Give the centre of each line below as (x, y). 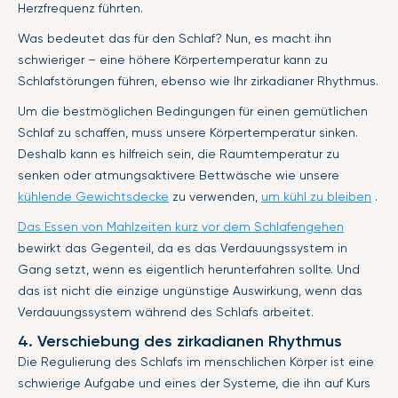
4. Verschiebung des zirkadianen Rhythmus (180, 341)
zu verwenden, (215, 196)
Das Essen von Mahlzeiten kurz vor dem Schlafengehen (181, 226)
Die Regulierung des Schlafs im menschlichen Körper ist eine (196, 361)
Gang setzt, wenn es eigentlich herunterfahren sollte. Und (189, 269)
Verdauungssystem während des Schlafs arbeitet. (166, 311)
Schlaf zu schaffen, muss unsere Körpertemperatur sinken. (188, 132)
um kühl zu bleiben (316, 196)
